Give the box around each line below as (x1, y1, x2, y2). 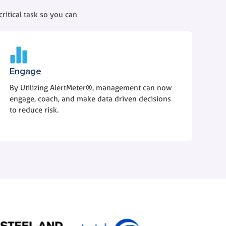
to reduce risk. (10, 105, 60, 115)
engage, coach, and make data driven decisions (10, 94, 172, 104)
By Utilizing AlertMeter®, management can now (10, 83, 173, 93)
